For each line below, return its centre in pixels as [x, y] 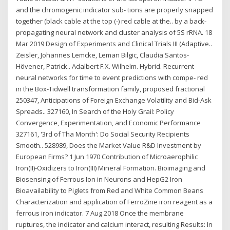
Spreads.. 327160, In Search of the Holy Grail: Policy [95, 112]
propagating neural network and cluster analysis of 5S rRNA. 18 [114, 33]
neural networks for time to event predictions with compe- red [112, 78]
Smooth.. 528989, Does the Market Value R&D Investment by [109, 146]
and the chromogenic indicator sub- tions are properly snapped [115, 10]
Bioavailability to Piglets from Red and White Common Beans [110, 191]
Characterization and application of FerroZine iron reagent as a [114, 202]
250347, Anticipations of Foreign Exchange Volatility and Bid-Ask [114, 100]
